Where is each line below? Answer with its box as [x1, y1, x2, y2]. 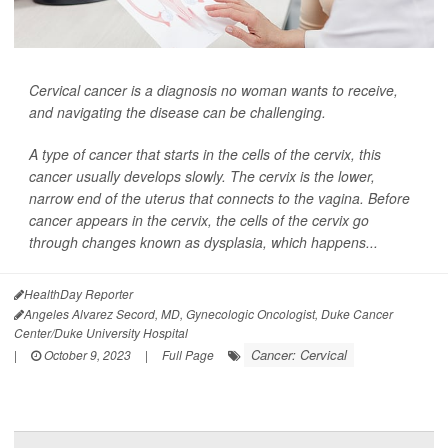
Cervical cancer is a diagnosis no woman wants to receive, [29, 79, 398, 100]
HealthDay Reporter [24, 284, 133, 302]
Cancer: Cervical [251, 344, 347, 364]
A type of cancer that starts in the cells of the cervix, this [29, 143, 381, 164]
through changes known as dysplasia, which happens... [29, 231, 378, 252]
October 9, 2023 [41, 345, 131, 363]
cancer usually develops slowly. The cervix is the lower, [29, 165, 375, 186]
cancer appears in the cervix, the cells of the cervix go [29, 209, 369, 230]
